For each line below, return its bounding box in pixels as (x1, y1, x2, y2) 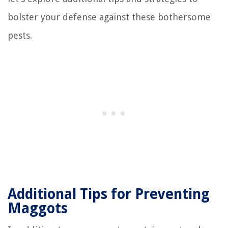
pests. (8, 30, 32, 41)
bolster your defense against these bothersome (8, 12, 211, 23)
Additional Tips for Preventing (8, 186, 210, 203)
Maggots (8, 200, 68, 217)
